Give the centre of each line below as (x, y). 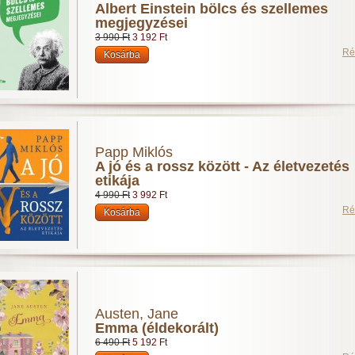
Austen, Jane (137, 314)
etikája (117, 181)
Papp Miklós (134, 152)
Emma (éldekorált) (157, 328)
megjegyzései (141, 23)
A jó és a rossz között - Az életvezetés (222, 166)
